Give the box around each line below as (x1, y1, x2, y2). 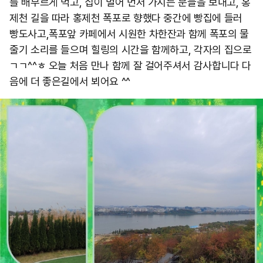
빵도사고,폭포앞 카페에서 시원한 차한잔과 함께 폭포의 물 (9, 28, 249, 40)
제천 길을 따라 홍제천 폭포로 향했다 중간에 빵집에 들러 (9, 12, 242, 24)
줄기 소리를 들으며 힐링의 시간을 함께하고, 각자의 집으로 (9, 43, 252, 56)
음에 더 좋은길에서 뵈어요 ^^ (9, 75, 130, 87)
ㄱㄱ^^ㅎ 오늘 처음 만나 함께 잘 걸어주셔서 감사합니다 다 (9, 59, 252, 72)
